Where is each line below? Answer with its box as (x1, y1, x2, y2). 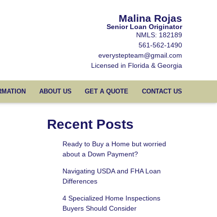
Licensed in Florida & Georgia (91, 62, 182, 69)
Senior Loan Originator (107, 23, 182, 31)
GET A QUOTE (85, 88, 129, 95)
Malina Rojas (119, 13, 182, 24)
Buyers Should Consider (62, 204, 137, 213)
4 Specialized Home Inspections (62, 194, 160, 202)
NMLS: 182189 (136, 31, 182, 39)
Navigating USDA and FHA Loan (62, 167, 161, 175)
